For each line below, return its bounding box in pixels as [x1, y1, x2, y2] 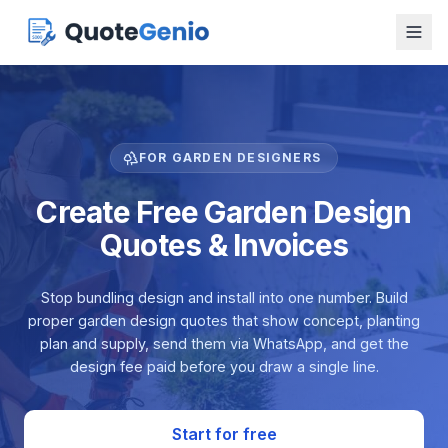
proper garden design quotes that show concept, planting [28, 312, 420, 329]
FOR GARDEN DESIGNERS [139, 150, 321, 165]
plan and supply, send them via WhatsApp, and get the [39, 335, 409, 352]
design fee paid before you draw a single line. [69, 358, 379, 375]
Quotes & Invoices [99, 227, 349, 263]
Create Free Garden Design [36, 194, 412, 230]
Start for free [171, 424, 277, 444]
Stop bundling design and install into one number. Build [40, 289, 408, 306]
